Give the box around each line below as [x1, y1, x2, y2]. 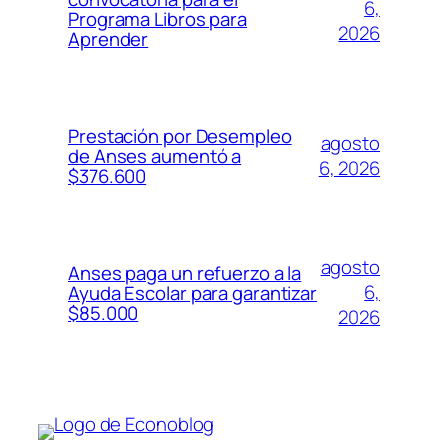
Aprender [68, 25, 149, 52]
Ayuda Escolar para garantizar [68, 279, 318, 306]
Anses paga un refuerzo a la [68, 259, 302, 286]
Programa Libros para [68, 5, 247, 32]
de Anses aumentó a [68, 142, 242, 169]
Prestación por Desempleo [68, 122, 292, 149]
